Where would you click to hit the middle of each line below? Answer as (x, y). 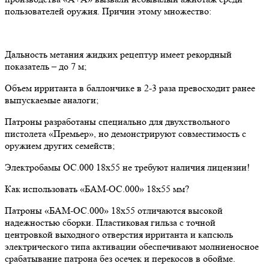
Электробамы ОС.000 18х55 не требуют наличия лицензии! (127, 167)
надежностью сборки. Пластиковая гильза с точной (110, 222)
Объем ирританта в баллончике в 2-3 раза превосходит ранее (130, 88)
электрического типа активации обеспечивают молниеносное (132, 246)
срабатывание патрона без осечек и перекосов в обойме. (120, 258)
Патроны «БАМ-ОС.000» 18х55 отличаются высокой (114, 210)
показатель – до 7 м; (46, 66)
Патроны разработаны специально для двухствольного (117, 121)
